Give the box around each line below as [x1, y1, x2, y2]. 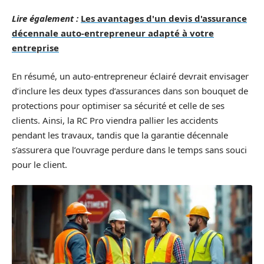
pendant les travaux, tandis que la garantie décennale [12, 128, 228, 141]
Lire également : [12, 12, 78, 24]
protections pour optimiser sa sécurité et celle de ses [12, 99, 225, 111]
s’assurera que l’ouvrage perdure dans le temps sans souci [12, 143, 247, 156]
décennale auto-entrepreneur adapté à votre [12, 27, 214, 39]
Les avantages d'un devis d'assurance [81, 12, 247, 24]
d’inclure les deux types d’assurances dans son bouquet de [12, 84, 248, 97]
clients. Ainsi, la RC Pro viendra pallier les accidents [12, 114, 218, 126]
